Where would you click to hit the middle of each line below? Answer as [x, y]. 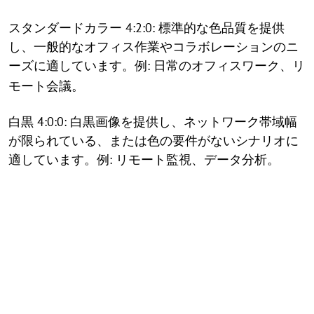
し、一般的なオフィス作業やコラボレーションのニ [153, 47]
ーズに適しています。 [71, 66]
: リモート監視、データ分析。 [194, 159]
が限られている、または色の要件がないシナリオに [153, 141]
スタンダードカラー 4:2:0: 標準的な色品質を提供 [146, 28]
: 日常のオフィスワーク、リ [226, 66]
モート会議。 [46, 86]
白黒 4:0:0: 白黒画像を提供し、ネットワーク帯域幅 [153, 122]
